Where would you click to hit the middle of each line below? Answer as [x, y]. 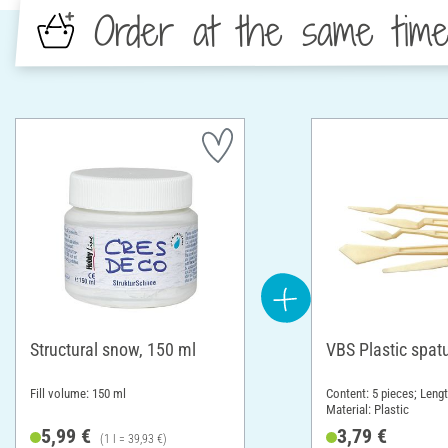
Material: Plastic [367, 409]
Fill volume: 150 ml [78, 393]
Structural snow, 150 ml [113, 349]
